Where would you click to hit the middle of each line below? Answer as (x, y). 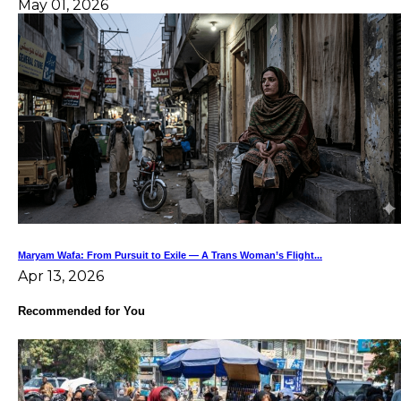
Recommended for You (81, 311)
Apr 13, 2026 (61, 277)
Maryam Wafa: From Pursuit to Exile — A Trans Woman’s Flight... (170, 256)
